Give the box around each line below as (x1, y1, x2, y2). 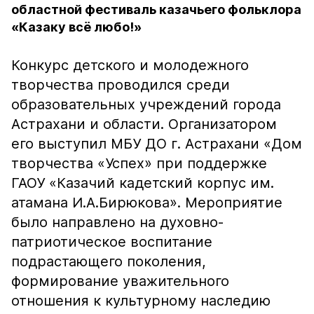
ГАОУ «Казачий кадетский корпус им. (11, 175, 274, 191)
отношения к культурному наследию (11, 292, 271, 309)
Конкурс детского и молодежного (11, 57, 249, 74)
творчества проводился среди (11, 76, 230, 93)
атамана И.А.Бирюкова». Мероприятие (11, 194, 282, 211)
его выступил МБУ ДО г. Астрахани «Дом (11, 135, 302, 152)
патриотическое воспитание (11, 233, 212, 250)
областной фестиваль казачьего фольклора (11, 2, 301, 17)
